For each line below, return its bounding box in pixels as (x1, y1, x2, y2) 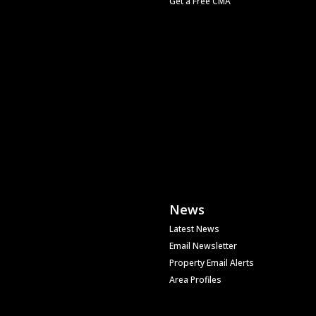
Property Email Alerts (169, 256, 254, 269)
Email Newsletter (169, 239, 237, 252)
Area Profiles (169, 273, 221, 286)
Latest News (169, 222, 219, 235)
